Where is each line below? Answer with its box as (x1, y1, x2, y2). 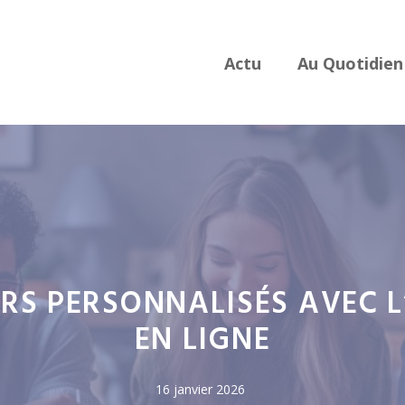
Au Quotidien (297, 52, 403, 74)
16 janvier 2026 (155, 381, 245, 398)
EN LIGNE (134, 316, 271, 366)
